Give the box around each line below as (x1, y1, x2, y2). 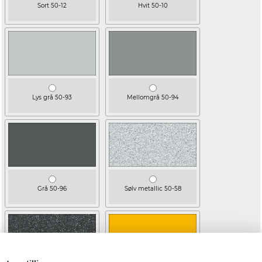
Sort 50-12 (37, 2, 67, 10)
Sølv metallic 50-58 (124, 185, 181, 193)
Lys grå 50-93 (32, 93, 72, 101)
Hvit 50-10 (137, 2, 168, 10)
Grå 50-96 (37, 185, 67, 193)
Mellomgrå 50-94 (126, 93, 179, 101)
